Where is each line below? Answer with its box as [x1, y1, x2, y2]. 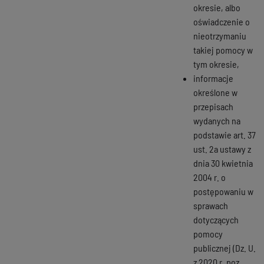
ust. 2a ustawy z [193, 143, 251, 154]
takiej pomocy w [193, 44, 253, 55]
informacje [193, 72, 233, 84]
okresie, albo [193, 1, 240, 13]
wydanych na [193, 114, 240, 126]
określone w [193, 86, 237, 98]
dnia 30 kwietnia [193, 157, 253, 169]
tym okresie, [193, 58, 239, 70]
